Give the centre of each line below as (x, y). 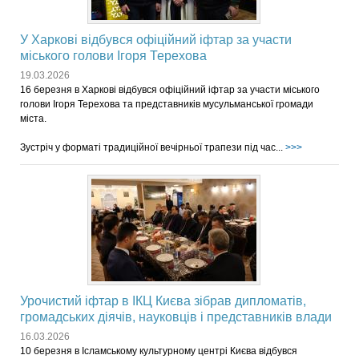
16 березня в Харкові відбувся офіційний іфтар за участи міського (170, 89)
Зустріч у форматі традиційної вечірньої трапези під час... (153, 147)
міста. (33, 118)
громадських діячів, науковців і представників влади (176, 317)
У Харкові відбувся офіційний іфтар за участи (156, 39)
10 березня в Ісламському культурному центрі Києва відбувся (159, 351)
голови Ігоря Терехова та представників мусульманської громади (167, 104)
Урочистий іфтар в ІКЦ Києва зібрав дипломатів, (163, 301)
